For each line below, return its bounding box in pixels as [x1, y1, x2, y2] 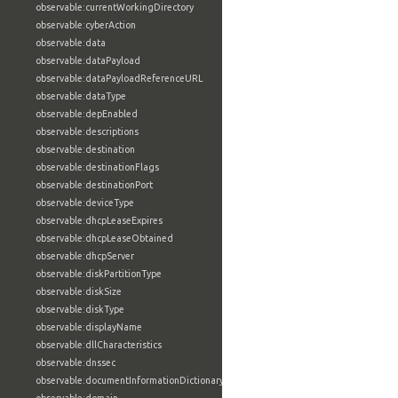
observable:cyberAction [36, 20, 136, 30]
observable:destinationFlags [36, 162, 159, 172]
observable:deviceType [36, 197, 134, 208]
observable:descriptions [36, 126, 139, 137]
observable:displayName [36, 322, 142, 332]
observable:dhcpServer [36, 251, 134, 261]
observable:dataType [36, 91, 126, 101]
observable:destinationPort [36, 179, 153, 190]
